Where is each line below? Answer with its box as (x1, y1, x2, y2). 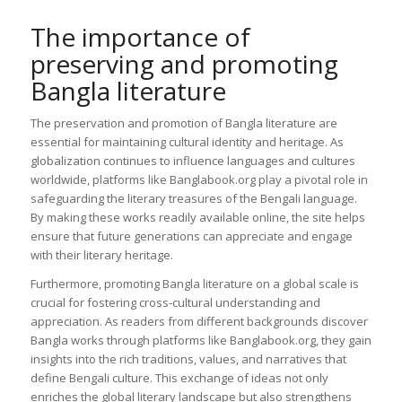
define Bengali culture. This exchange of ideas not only (30, 370, 328, 387)
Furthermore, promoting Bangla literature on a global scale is (30, 275, 359, 293)
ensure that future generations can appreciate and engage (30, 228, 353, 245)
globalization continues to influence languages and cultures (30, 153, 355, 170)
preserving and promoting (30, 47, 338, 82)
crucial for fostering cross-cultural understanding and (30, 294, 320, 311)
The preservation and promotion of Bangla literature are (30, 115, 337, 132)
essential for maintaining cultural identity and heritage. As (30, 134, 344, 151)
